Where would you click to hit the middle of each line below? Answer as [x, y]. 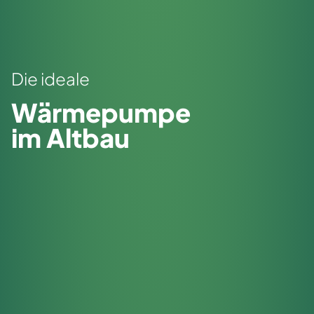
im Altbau [70, 137]
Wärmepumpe [103, 112]
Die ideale [50, 78]
